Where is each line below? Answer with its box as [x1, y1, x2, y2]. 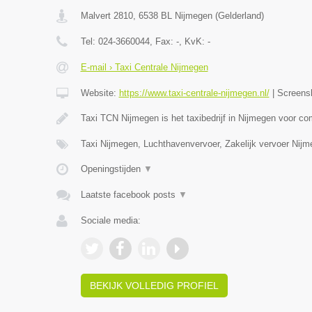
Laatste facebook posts [80, 189, 178, 200]
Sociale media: [80, 215, 141, 226]
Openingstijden [80, 164, 143, 174]
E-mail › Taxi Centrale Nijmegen [80, 62, 208, 72]
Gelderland [217, 10, 261, 21]
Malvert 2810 [80, 10, 133, 21]
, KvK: [178, 36, 208, 47]
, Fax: [149, 36, 176, 47]
